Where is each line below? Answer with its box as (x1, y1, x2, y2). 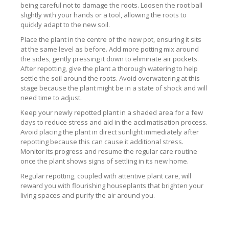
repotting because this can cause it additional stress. (20, 136, 184, 146)
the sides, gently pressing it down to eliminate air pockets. (20, 54, 199, 63)
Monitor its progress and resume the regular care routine (20, 146, 197, 156)
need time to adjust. (20, 93, 82, 102)
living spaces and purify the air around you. (20, 190, 155, 200)
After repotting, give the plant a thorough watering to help (20, 63, 198, 73)
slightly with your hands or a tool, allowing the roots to (20, 10, 187, 19)
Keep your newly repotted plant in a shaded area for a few (20, 107, 203, 117)
